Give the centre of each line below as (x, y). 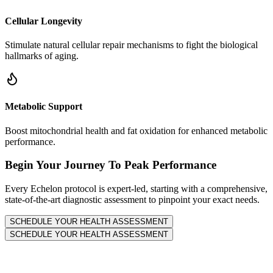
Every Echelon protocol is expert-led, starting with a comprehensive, (136, 189)
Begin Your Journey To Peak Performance (111, 165)
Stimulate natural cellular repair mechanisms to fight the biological (131, 45)
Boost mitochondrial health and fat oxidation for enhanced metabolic (136, 130)
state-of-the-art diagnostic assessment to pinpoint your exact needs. (132, 200)
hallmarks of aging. (42, 56)
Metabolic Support (44, 107)
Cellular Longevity (44, 21)
